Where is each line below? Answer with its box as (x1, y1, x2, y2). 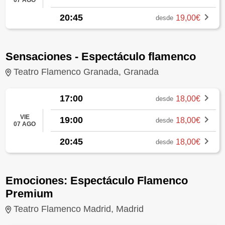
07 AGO (14, 120, 36, 128)
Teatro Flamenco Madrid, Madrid (14, 203, 144, 214)
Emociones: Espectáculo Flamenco (6, 174, 188, 187)
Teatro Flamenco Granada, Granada (14, 66, 159, 77)
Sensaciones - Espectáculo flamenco (6, 50, 196, 63)
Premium (6, 187, 54, 200)
